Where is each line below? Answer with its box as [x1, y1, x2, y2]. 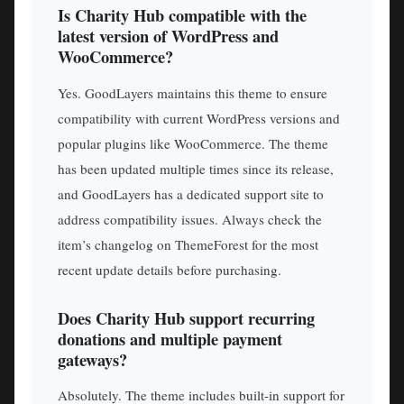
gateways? [58, 346, 127, 372]
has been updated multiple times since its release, [58, 160, 334, 179]
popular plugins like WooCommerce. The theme [58, 134, 328, 153]
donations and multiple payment [58, 326, 282, 351]
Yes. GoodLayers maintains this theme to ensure [58, 84, 327, 103]
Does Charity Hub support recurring [58, 305, 315, 330]
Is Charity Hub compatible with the [58, 3, 307, 28]
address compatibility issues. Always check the [58, 210, 322, 229]
